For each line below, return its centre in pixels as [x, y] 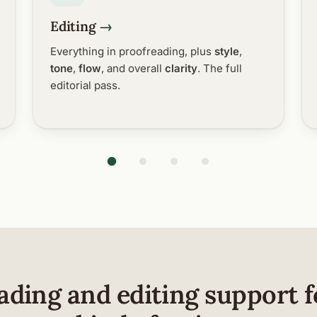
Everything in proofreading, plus [132, 51]
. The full [219, 68]
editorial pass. [85, 85]
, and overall [133, 68]
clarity [181, 68]
